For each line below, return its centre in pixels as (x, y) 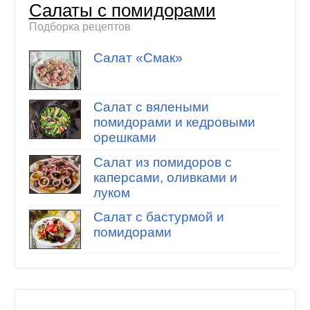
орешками (125, 137)
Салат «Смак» (138, 58)
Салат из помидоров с (162, 162)
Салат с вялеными (151, 107)
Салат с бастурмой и (158, 217)
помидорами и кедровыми (174, 122)
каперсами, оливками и (165, 177)
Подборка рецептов (80, 26)
